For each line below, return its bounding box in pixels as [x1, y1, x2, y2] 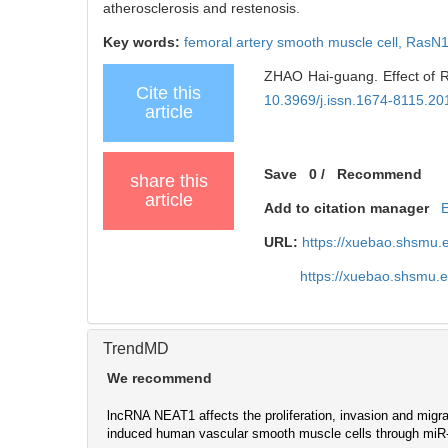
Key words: [103, 33, 184, 50]
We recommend [107, 369, 212, 386]
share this [129, 170, 208, 191]
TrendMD [103, 339, 169, 357]
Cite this [136, 82, 201, 103]
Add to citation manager [264, 199, 430, 216]
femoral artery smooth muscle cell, [184, 33, 406, 50]
